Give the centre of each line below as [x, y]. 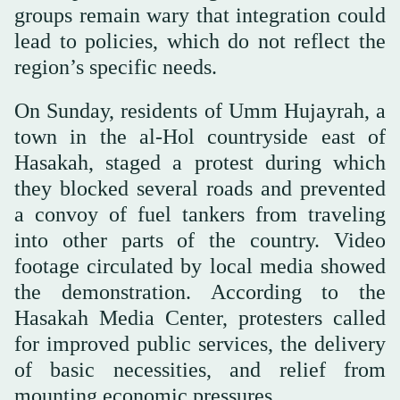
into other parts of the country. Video [200, 240]
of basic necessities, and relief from [200, 369]
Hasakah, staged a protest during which [200, 162]
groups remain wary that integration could [200, 15]
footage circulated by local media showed [200, 266]
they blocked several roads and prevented [200, 188]
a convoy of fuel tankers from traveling [200, 214]
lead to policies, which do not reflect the [200, 41]
